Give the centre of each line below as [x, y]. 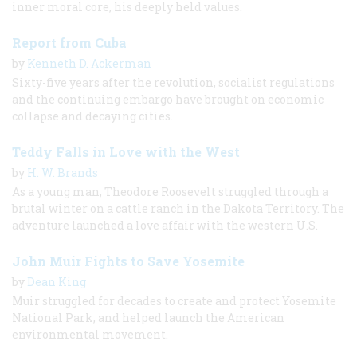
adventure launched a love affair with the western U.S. [165, 225]
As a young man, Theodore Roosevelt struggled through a [170, 191]
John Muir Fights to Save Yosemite [128, 261]
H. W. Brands [63, 172]
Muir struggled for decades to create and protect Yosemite [174, 300]
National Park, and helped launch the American [148, 317]
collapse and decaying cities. [92, 116]
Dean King [57, 281]
